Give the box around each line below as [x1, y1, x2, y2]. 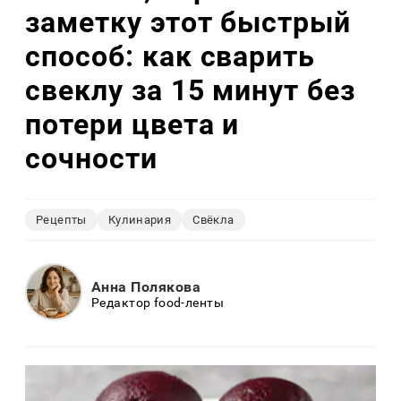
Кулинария [107, 213, 172, 227]
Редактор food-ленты [91, 294, 224, 310]
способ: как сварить [25, 38, 316, 73]
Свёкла [192, 213, 235, 227]
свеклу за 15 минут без [25, 73, 356, 107]
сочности [25, 141, 158, 175]
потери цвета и [25, 107, 240, 141]
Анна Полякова [91, 277, 201, 295]
